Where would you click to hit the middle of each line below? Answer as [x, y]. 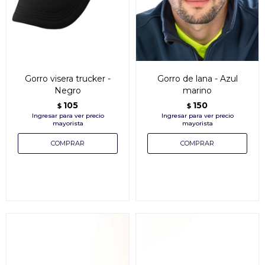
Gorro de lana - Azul [197, 78]
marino [197, 90]
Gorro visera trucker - [68, 78]
